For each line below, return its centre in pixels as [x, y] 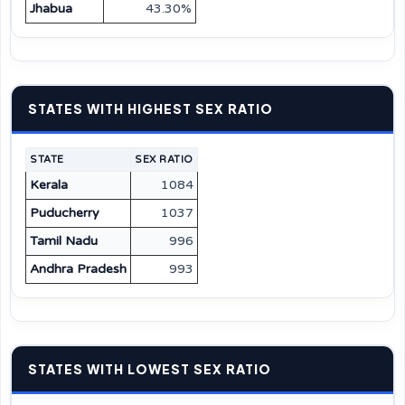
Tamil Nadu [64, 241]
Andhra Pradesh [78, 269]
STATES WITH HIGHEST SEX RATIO [151, 108]
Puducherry [65, 213]
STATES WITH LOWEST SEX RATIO [150, 369]
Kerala [49, 185]
